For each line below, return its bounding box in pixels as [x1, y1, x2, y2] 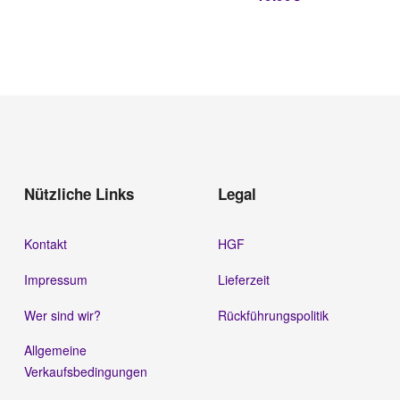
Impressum [23, 270, 87, 288]
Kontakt [23, 234, 67, 253]
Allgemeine [23, 341, 87, 360]
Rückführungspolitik [217, 305, 329, 324]
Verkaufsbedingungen [23, 362, 147, 381]
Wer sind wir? [23, 305, 101, 324]
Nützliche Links [23, 182, 134, 204]
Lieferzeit [217, 270, 270, 288]
